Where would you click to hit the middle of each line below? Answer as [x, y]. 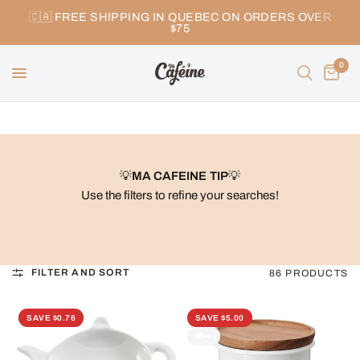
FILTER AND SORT [80, 272]
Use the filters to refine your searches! [180, 195]
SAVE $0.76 [51, 317]
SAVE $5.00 [219, 317]
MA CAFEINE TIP [180, 176]
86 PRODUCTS [308, 273]
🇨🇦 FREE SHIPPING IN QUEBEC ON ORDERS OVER [180, 17]
